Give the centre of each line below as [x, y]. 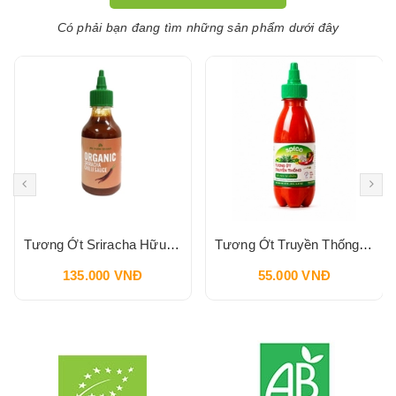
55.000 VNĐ [294, 275]
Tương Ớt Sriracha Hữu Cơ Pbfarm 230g [172, 244]
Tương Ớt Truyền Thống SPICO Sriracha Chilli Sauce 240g [366, 244]
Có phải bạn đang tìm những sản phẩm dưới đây [198, 27]
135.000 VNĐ [103, 275]
